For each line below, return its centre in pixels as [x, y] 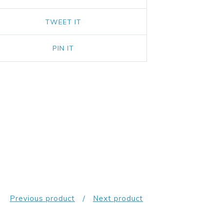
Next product [118, 199]
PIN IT [63, 48]
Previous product [42, 199]
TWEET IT [63, 22]
